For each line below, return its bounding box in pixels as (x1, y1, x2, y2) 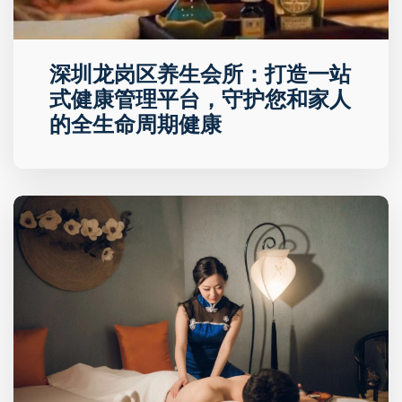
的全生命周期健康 (49, 110, 222, 139)
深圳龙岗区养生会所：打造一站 (49, 60, 351, 89)
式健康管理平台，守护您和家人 (49, 85, 351, 114)
